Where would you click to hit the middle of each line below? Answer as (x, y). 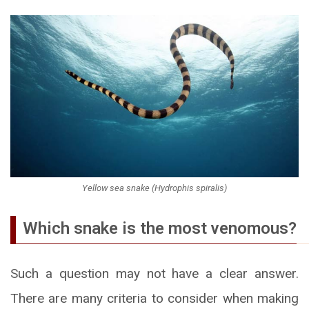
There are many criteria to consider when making (154, 298)
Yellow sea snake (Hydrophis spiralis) (154, 188)
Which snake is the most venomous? (160, 228)
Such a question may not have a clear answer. (154, 273)
